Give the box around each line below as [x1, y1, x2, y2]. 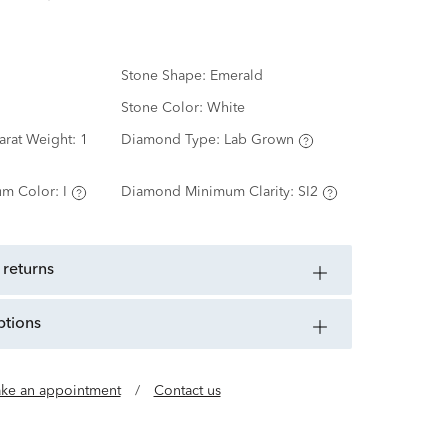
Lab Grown [223, 133, 294, 148]
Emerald [209, 69, 263, 84]
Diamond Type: [120, 133, 224, 148]
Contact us [153, 384, 221, 399]
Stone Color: [120, 101, 207, 116]
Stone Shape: [120, 69, 210, 84]
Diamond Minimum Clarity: [120, 185, 298, 200]
